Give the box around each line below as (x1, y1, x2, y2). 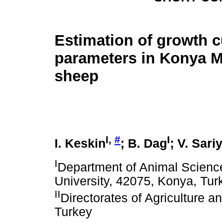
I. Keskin (55, 137, 106, 151)
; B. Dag (120, 137, 167, 151)
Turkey (55, 205, 92, 219)
